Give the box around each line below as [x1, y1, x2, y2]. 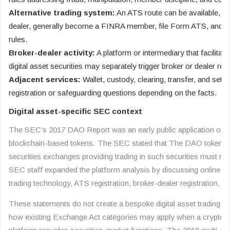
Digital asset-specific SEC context [9, 107, 142, 116]
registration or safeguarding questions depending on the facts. [9, 88, 217, 97]
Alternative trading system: [9, 8, 115, 17]
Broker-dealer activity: [9, 48, 95, 57]
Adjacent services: [9, 75, 81, 84]
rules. [9, 35, 28, 44]
